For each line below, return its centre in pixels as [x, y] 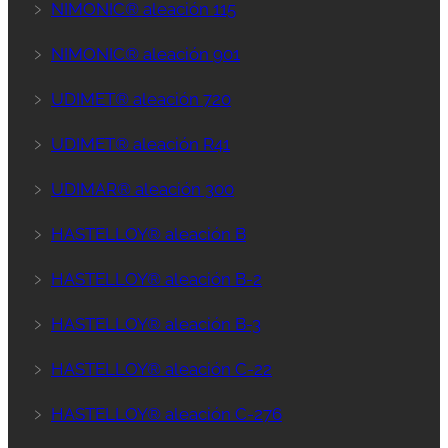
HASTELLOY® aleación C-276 [166, 413]
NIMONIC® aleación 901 [145, 53]
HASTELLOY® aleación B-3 [156, 323]
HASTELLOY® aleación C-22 [161, 368]
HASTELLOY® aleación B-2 [156, 278]
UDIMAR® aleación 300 [142, 188]
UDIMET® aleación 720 [141, 98]
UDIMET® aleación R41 [140, 143]
